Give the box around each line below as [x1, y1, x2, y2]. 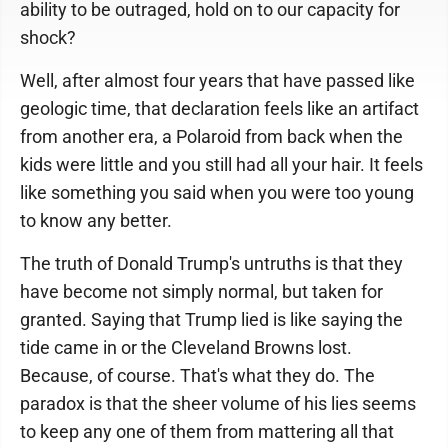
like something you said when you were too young [20, 182, 414, 203]
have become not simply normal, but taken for [20, 281, 383, 302]
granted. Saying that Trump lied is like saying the [20, 309, 403, 330]
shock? [20, 27, 76, 48]
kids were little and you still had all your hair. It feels [20, 154, 423, 175]
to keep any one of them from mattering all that [20, 421, 394, 442]
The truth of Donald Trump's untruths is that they [20, 253, 403, 274]
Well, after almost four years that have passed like [20, 70, 415, 91]
